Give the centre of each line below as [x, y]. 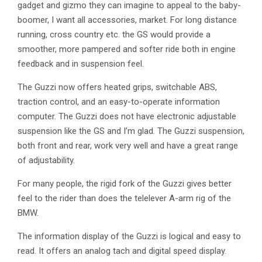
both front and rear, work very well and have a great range [128, 146]
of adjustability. [46, 161]
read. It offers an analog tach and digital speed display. [122, 251]
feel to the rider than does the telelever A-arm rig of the [124, 199]
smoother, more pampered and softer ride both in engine [127, 49]
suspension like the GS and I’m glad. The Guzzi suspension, [131, 131]
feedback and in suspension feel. [81, 64]
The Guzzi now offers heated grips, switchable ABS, [117, 87]
